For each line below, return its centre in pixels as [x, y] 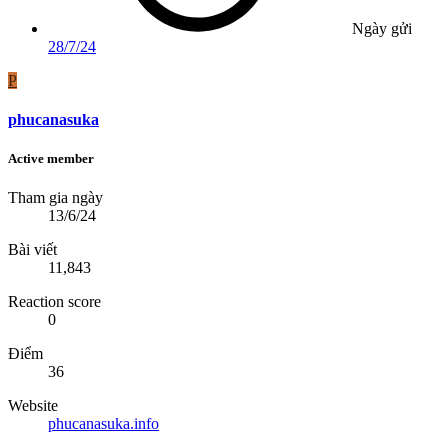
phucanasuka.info [103, 424]
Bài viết [32, 250]
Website [33, 406]
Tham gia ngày [55, 198]
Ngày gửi [382, 28]
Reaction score [54, 302]
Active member [51, 159]
